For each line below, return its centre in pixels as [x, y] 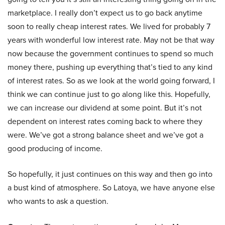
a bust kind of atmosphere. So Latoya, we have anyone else [111, 188]
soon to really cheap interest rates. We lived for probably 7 [109, 26]
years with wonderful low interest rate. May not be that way [111, 40]
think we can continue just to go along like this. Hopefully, [109, 94]
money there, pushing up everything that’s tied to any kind [110, 67]
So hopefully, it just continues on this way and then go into [110, 174]
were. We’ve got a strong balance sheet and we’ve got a [105, 135]
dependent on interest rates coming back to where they [105, 121]
